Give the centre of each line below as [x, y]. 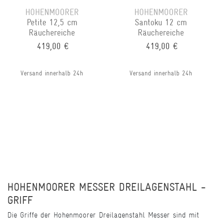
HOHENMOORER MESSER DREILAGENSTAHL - [107, 187]
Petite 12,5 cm [52, 23]
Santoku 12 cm [161, 23]
